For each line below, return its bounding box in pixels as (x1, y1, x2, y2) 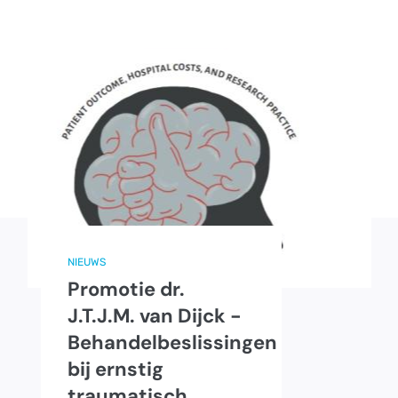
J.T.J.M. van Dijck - (68, 303, 242, 330)
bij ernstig (68, 356, 163, 383)
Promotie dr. (68, 276, 185, 303)
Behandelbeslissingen (68, 330, 277, 356)
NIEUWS (68, 256, 106, 269)
